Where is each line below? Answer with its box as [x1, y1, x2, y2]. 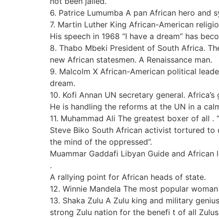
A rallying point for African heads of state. [50, 172, 206, 182]
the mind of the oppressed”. [50, 137, 152, 147]
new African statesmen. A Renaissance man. [50, 55, 212, 65]
